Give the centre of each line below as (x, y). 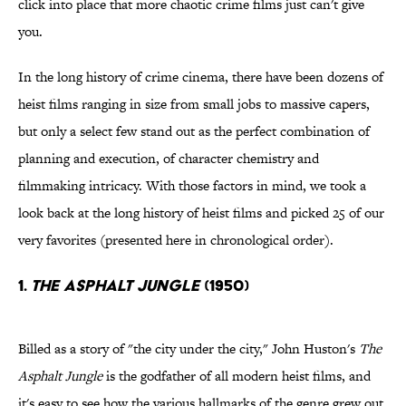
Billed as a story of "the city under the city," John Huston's (188, 349)
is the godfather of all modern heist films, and (237, 376)
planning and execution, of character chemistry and (169, 159)
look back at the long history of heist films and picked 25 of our (201, 213)
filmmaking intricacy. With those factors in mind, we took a (192, 186)
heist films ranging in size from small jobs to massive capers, (194, 104)
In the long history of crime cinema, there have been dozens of (201, 77)
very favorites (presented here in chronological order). (176, 240)
